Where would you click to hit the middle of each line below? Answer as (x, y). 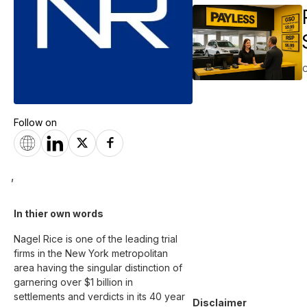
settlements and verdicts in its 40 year (101, 296)
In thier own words (60, 213)
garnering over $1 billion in (75, 282)
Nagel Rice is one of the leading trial (97, 238)
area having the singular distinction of (99, 267)
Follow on (35, 122)
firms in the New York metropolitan (92, 253)
